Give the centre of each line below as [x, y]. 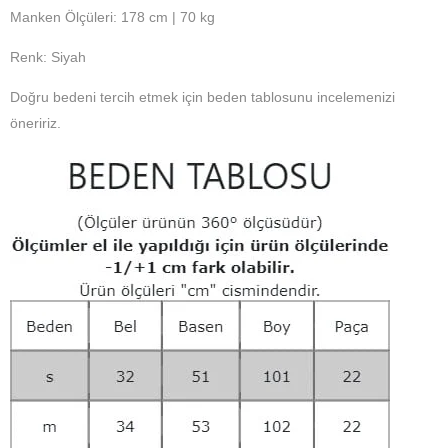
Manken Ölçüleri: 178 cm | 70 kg [112, 16]
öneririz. [35, 122]
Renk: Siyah [48, 56]
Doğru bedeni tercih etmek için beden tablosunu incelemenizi [202, 96]
